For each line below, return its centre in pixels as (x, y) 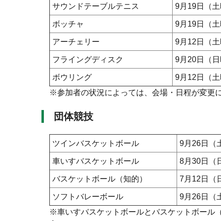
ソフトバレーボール (88, 197)
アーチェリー (76, 42)
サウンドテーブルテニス (96, 6)
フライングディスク (88, 60)
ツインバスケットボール (96, 144)
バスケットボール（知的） (100, 179)
